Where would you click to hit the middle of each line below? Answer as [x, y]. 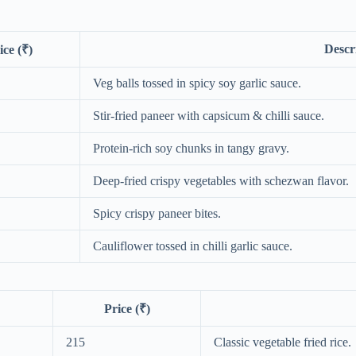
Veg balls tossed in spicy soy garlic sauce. [197, 83]
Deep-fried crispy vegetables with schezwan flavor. [221, 181]
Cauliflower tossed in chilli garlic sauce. [193, 246]
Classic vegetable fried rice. [282, 342]
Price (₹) [127, 308]
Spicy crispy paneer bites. [157, 214]
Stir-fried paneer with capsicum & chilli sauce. [209, 116]
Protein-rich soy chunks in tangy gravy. [191, 149]
